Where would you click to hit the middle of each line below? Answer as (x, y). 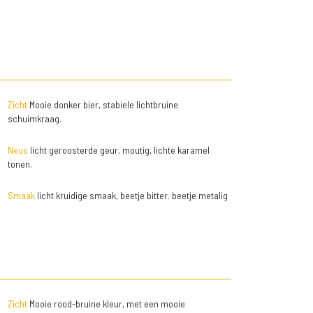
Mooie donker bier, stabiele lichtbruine (102, 104)
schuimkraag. (34, 118)
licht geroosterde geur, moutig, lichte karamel (118, 150)
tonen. (20, 164)
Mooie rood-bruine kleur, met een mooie (106, 304)
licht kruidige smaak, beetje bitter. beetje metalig (131, 195)
